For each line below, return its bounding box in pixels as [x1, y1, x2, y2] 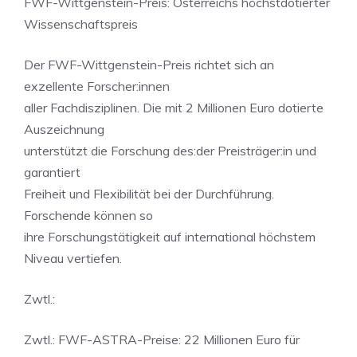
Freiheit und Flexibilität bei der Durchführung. [24, 186, 274, 202]
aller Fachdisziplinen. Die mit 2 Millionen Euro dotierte [24, 100, 324, 116]
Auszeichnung [24, 121, 104, 137]
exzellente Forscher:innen [24, 78, 170, 94]
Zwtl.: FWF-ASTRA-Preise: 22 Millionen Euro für [24, 331, 300, 347]
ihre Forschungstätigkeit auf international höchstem [24, 229, 316, 245]
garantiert [24, 164, 80, 180]
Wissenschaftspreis [24, 16, 138, 32]
